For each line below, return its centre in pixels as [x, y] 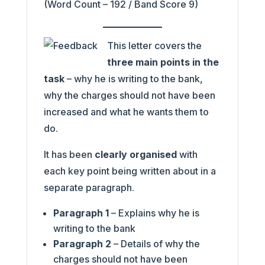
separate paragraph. [89, 188]
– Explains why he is [155, 213]
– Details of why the [155, 244]
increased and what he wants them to [126, 112]
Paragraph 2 [82, 244]
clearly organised [135, 154]
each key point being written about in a [130, 171]
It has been [69, 154]
